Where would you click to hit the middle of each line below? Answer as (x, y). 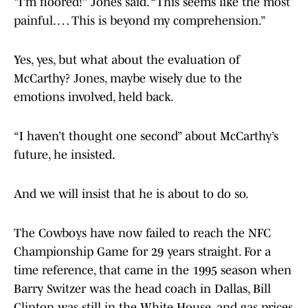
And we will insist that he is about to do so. (131, 194)
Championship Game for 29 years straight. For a (142, 252)
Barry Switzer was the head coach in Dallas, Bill (142, 289)
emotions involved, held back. (94, 97)
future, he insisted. (65, 155)
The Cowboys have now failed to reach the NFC (142, 233)
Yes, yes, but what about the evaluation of (127, 60)
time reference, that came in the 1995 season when (153, 271)
